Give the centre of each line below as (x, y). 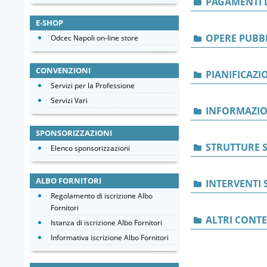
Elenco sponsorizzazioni (90, 148)
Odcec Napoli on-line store (94, 38)
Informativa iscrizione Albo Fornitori (110, 237)
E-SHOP (49, 23)
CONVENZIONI (63, 70)
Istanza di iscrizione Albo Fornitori (106, 223)
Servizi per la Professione (93, 86)
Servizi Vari (69, 100)
